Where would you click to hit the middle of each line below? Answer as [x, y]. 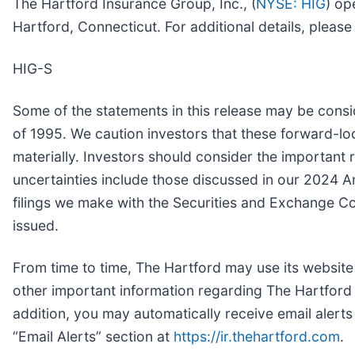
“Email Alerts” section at [93, 336]
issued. [36, 225]
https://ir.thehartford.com [257, 336]
